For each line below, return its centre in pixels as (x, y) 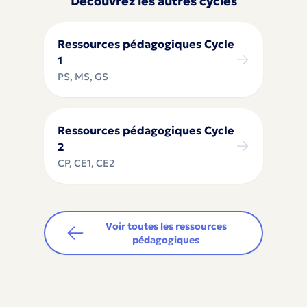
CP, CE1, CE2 (86, 163)
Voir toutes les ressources (166, 226)
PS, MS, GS (83, 77)
